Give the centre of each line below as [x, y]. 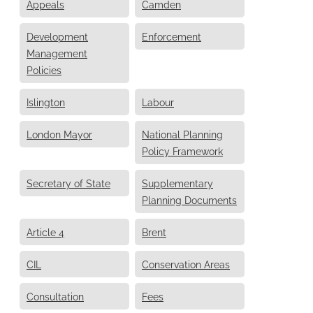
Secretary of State [68, 182]
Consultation [55, 296]
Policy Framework [182, 150]
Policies [44, 69]
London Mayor [59, 133]
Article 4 [45, 231]
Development [57, 36]
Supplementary [177, 182]
